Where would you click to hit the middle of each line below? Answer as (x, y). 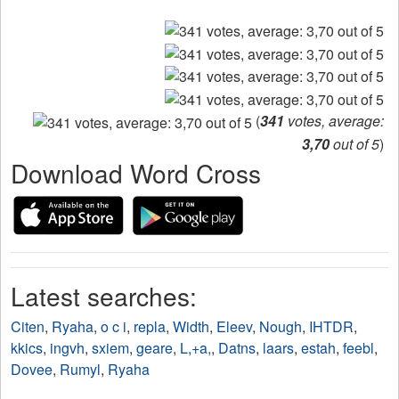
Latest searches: (104, 296)
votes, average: (334, 121)
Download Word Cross (136, 173)
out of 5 (354, 144)
